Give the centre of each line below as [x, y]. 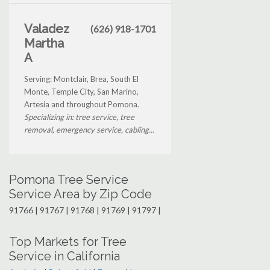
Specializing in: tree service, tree [79, 117]
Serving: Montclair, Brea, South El [81, 79]
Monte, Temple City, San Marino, [81, 91]
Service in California [64, 256]
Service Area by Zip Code [80, 194]
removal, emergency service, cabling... [89, 129]
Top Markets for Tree [68, 241]
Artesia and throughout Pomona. [82, 104]
